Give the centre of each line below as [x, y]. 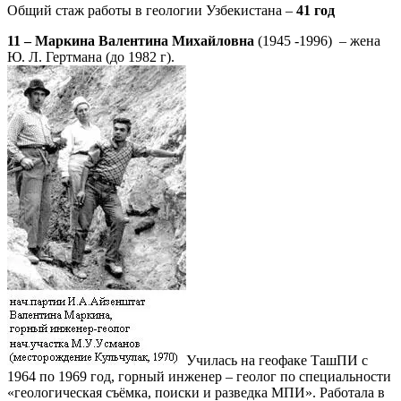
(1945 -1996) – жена [317, 41]
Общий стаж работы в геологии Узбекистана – [152, 11]
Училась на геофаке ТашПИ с [277, 361]
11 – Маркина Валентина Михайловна [131, 41]
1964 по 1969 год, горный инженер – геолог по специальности [199, 377]
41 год [316, 11]
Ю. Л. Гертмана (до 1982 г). [91, 57]
